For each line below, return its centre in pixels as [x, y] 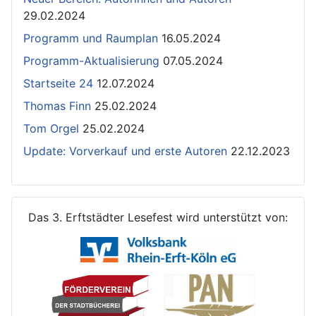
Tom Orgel [51, 128]
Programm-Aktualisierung [91, 60]
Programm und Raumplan [91, 38]
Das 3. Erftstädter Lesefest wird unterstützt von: [158, 217]
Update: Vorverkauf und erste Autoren [125, 151]
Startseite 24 [58, 83]
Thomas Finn [57, 105]
